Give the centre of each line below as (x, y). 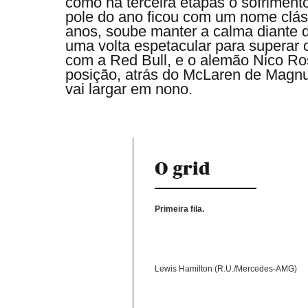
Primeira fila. (180, 209)
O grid (183, 168)
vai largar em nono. (129, 89)
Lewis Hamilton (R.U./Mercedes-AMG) (226, 268)
